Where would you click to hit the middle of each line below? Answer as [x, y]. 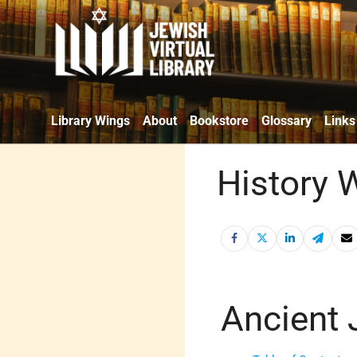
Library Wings [90, 120]
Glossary [286, 120]
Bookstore [219, 120]
